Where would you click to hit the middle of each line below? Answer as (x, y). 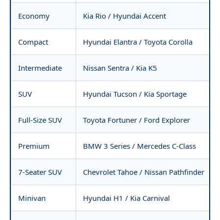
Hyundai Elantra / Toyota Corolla (138, 42)
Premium (34, 146)
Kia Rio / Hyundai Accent (124, 16)
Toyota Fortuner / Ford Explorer (137, 120)
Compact (33, 42)
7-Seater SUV (40, 172)
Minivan (32, 198)
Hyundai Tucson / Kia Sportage (135, 94)
